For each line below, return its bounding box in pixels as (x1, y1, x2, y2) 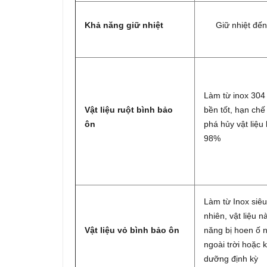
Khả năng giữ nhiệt (85, 20, 163, 30)
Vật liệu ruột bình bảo (85, 105, 173, 115)
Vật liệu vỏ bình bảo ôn (85, 225, 179, 235)
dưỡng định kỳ (204, 254, 258, 264)
